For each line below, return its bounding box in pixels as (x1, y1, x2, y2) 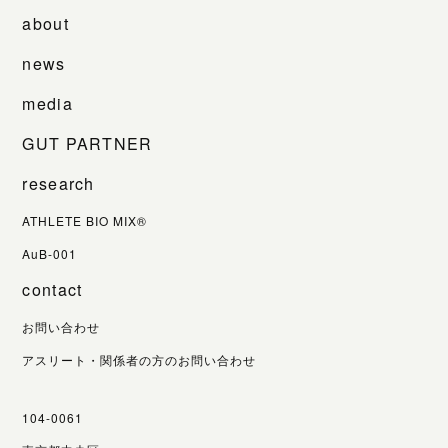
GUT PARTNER (22, 131, 153, 155)
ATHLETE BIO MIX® (22, 211, 147, 229)
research (22, 171, 95, 195)
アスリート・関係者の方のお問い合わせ (22, 350, 256, 368)
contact (22, 277, 83, 301)
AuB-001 (22, 244, 78, 262)
